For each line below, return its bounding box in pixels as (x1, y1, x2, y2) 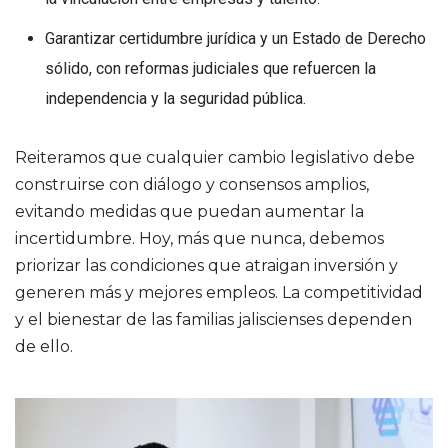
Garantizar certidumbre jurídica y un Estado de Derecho (45, 28, 426, 48)
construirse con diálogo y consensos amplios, (15, 174, 369, 194)
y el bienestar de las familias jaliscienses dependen (15, 309, 412, 329)
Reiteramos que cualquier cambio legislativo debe (15, 147, 415, 167)
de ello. (15, 336, 73, 356)
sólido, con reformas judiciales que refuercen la (45, 58, 376, 78)
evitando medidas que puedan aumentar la (15, 201, 364, 221)
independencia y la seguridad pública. (45, 88, 306, 108)
